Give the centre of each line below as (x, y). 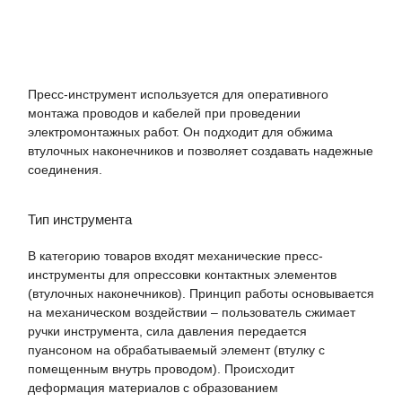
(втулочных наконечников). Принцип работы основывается (201, 293)
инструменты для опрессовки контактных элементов (182, 274)
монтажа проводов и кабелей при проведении (164, 114)
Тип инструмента (80, 219)
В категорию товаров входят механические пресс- (175, 255)
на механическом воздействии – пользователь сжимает (192, 312)
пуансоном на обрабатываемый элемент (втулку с (176, 350)
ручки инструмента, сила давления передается (167, 331)
